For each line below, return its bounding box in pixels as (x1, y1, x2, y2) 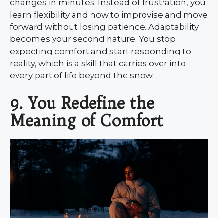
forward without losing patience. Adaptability (10, 21, 199, 32)
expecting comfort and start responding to (10, 46, 191, 56)
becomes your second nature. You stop (10, 34, 176, 44)
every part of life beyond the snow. (10, 70, 154, 80)
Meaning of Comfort (10, 110, 163, 130)
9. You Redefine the (10, 93, 154, 113)
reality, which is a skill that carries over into (10, 58, 186, 68)
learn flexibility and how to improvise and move (10, 9, 208, 19)
